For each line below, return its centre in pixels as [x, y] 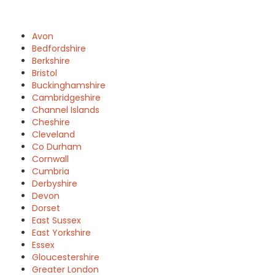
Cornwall [50, 159]
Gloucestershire [66, 257]
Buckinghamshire [69, 85]
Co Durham [57, 147]
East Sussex [56, 220]
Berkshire [51, 61]
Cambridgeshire [66, 98]
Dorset [46, 208]
